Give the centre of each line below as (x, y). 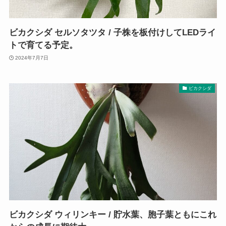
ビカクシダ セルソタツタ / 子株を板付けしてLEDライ (112, 33)
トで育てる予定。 (43, 45)
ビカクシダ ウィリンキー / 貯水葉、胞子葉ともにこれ (112, 215)
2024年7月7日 (32, 58)
